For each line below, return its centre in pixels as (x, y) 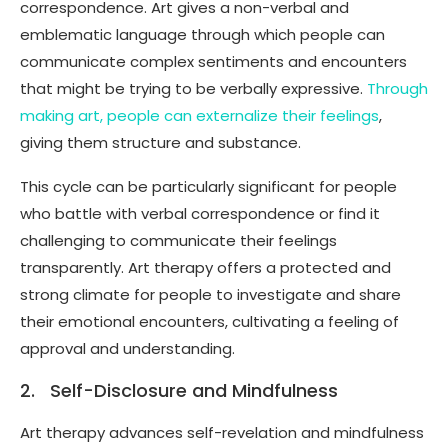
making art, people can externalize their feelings (199, 115)
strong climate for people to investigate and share (210, 294)
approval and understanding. (127, 348)
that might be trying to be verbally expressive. (193, 88)
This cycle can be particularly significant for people (208, 186)
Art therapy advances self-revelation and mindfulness (222, 432)
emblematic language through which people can (202, 34)
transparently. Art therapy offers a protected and (205, 267)
